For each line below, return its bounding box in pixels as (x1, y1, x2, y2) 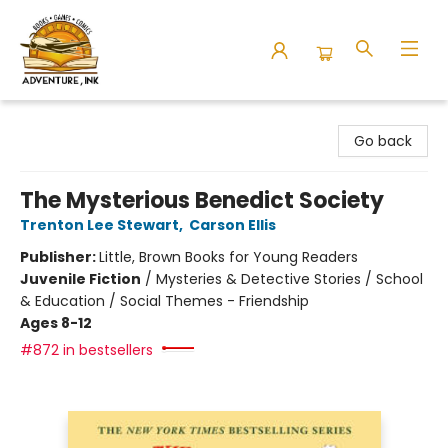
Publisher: (20, 247, 99, 267)
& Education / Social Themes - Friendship (20, 291, 309, 311)
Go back (354, 131, 412, 151)
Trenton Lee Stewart (20, 215, 179, 235)
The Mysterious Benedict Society (20, 185, 384, 216)
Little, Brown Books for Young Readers (99, 247, 358, 267)
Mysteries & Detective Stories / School (156, 269, 423, 289)
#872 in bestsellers (20, 340, 153, 360)
